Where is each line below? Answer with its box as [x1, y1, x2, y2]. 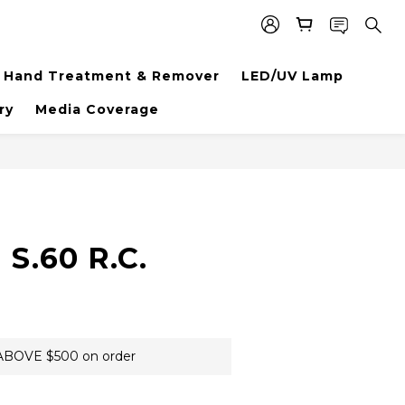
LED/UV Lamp [240, 68, 344, 84]
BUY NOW [239, 157, 305, 171]
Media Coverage [34, 101, 159, 118]
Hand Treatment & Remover [3, 68, 220, 84]
